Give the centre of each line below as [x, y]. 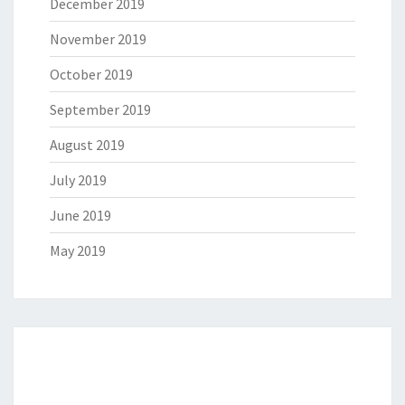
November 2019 [98, 39]
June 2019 [80, 216]
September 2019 [100, 110]
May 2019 [78, 251]
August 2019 [87, 145]
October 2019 [91, 75]
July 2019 [78, 180]
